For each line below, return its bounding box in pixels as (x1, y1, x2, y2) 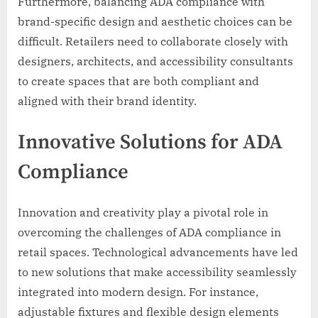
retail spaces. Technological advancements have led (18, 244, 298, 259)
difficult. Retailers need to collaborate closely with (18, 33, 288, 48)
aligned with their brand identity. (18, 93, 197, 108)
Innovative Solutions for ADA (18, 129, 283, 155)
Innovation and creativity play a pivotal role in (18, 204, 268, 219)
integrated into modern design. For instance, (18, 284, 258, 299)
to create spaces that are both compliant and (18, 73, 259, 88)
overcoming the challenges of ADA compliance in (18, 224, 281, 239)
